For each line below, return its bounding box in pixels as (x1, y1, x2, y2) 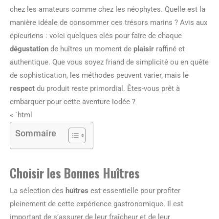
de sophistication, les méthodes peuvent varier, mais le (10, 71, 189, 80)
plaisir (133, 44, 154, 53)
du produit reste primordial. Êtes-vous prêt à (35, 84, 180, 93)
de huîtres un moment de (48, 44, 133, 53)
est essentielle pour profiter (88, 186, 180, 195)
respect (10, 84, 35, 93)
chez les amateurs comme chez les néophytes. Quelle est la (10, 5, 205, 14)
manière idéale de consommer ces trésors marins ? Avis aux (10, 18, 207, 27)
